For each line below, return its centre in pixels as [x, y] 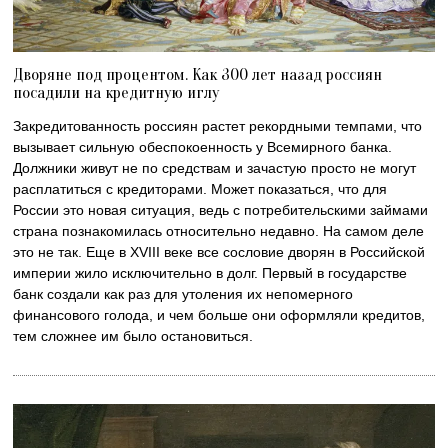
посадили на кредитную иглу [116, 93]
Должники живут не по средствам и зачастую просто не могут [215, 168]
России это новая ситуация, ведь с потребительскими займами [221, 210]
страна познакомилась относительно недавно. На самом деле [219, 231]
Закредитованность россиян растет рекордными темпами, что [218, 126]
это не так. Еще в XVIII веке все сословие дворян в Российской [219, 252]
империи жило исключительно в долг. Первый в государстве [210, 273]
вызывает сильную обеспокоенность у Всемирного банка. [203, 147]
